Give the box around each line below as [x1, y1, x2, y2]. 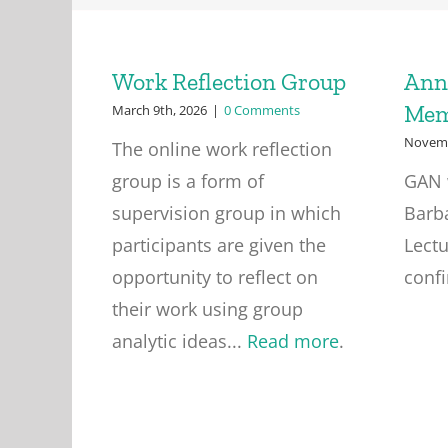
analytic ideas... [111, 329, 247, 353]
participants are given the [111, 233, 326, 257]
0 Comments [223, 101, 300, 119]
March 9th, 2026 [111, 101, 207, 119]
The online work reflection [111, 137, 332, 161]
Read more [246, 329, 339, 353]
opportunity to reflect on [111, 265, 318, 289]
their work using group [111, 297, 303, 321]
